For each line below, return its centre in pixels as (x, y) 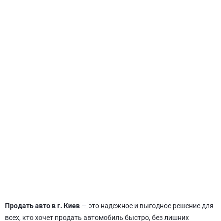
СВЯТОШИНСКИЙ (110, 121)
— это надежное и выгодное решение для (147, 206)
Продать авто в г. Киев (42, 206)
